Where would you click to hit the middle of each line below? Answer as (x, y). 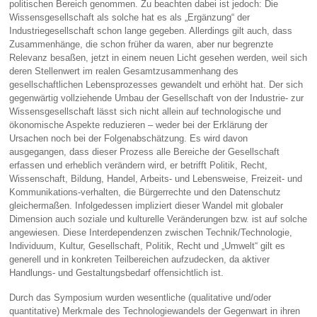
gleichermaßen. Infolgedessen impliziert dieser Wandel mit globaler (146, 206)
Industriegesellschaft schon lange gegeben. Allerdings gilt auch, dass (151, 31)
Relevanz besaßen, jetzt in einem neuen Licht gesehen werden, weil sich (158, 58)
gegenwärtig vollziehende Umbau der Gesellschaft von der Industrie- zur (157, 98)
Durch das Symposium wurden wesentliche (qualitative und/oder (140, 297)
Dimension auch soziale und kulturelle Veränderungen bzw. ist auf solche (158, 219)
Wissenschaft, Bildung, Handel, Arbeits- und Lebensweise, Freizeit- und (156, 179)
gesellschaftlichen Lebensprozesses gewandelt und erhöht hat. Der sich (156, 85)
